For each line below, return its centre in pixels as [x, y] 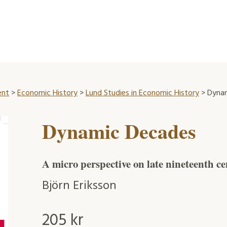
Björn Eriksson [79, 186]
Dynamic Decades [119, 131]
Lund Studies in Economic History [142, 93]
